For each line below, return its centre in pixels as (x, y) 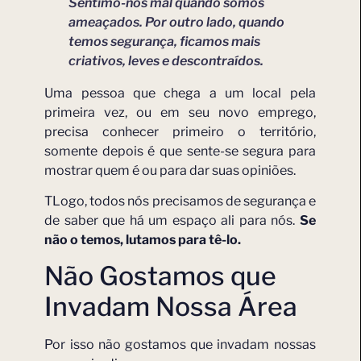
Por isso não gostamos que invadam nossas (180, 345)
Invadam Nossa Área (171, 307)
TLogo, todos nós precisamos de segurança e (180, 201)
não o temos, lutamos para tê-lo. (143, 240)
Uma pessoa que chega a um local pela (180, 93)
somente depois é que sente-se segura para (180, 151)
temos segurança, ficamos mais (165, 41)
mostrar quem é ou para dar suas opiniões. (170, 170)
